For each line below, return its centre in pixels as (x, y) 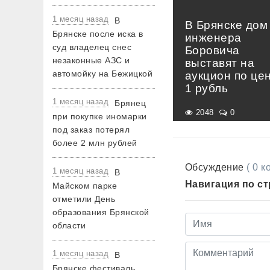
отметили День (84, 199)
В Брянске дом (227, 25)
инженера (213, 37)
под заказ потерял (91, 130)
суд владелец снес (92, 47)
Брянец (130, 103)
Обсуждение (216, 167)
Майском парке (85, 186)
